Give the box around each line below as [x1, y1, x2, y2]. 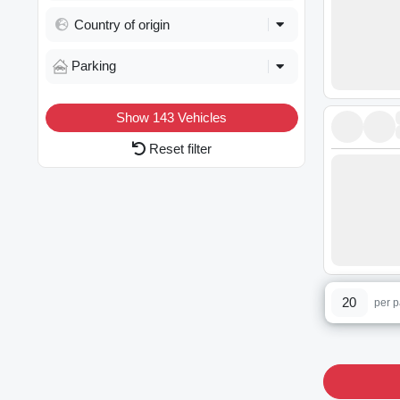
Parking [71, 58, 116, 74]
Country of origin [73, 16, 170, 32]
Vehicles [178, 109, 227, 125]
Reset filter [145, 141, 212, 157]
